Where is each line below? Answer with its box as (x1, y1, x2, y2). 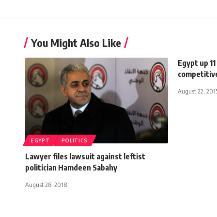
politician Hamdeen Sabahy (25, 162, 117, 172)
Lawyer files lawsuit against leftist (25, 151, 145, 161)
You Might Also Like (31, 35, 121, 49)
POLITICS (61, 137, 88, 143)
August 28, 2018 (25, 180, 67, 188)
